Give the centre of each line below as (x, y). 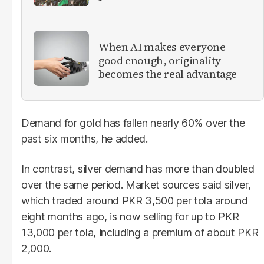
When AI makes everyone (162, 47)
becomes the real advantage (168, 74)
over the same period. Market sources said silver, (136, 184)
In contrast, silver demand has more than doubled (138, 169)
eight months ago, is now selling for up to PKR (130, 216)
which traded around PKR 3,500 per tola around (135, 200)
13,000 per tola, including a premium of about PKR (140, 232)
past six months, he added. (85, 138)
